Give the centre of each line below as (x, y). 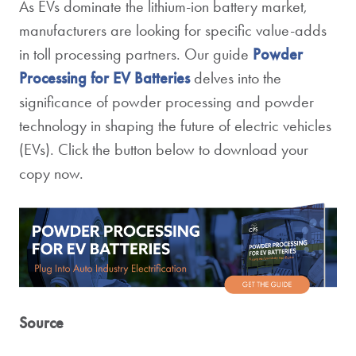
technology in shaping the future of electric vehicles (175, 126)
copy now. (51, 174)
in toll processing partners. (102, 54)
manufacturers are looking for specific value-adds (173, 31)
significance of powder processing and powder (166, 102)
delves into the (236, 78)
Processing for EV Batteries (104, 78)
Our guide (219, 54)
